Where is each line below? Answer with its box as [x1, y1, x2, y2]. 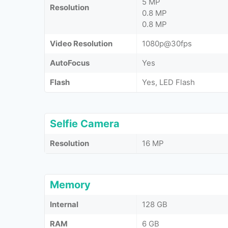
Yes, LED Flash [142, 77, 195, 87]
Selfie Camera [50, 118, 120, 130]
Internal [50, 199, 78, 209]
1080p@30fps [142, 39, 192, 48]
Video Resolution [50, 39, 112, 48]
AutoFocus [50, 58, 90, 68]
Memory [50, 179, 91, 191]
